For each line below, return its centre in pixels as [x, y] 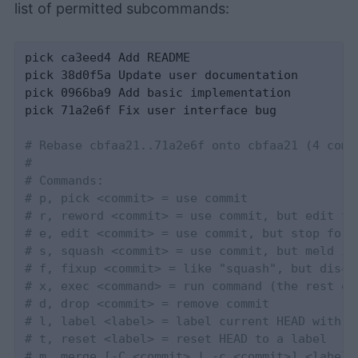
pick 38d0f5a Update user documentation [162, 76]
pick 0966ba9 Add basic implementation [158, 93]
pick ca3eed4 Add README [108, 58]
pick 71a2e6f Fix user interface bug [151, 111]
